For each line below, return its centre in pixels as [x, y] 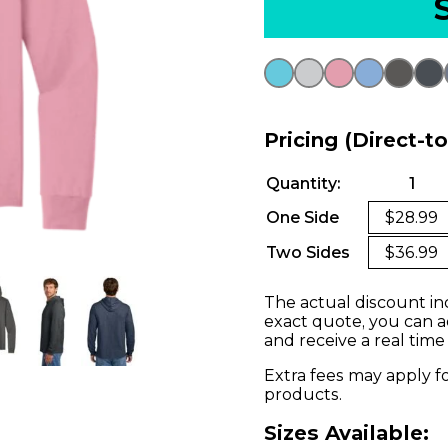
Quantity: [303, 183]
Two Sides [308, 252]
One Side [302, 217]
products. [303, 394]
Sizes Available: [346, 432]
